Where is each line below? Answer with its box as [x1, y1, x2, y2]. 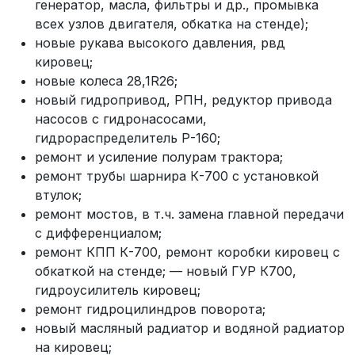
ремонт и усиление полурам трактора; [35, 149, 283, 165]
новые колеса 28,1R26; [35, 73, 177, 89]
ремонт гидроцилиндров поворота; [35, 301, 265, 317]
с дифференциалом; [35, 225, 162, 241]
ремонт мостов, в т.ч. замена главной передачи [35, 206, 344, 222]
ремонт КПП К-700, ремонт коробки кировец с [35, 244, 340, 260]
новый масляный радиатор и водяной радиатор [35, 320, 345, 336]
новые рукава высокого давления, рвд [35, 35, 285, 51]
